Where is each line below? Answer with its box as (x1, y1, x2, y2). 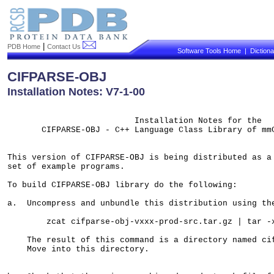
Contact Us (47, 43, 83, 50)
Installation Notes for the (7, 116, 262, 126)
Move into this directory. (7, 245, 169, 254)
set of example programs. (7, 162, 130, 172)
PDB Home (7, 43, 40, 50)
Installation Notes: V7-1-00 (7, 84, 145, 98)
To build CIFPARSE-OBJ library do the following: (7, 180, 237, 190)
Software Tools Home (177, 47, 241, 54)
